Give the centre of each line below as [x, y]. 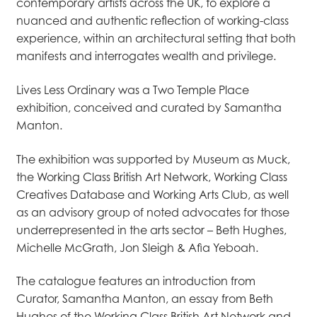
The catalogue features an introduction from [136, 281]
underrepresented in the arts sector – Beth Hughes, [151, 230]
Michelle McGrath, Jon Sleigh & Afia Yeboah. [137, 247]
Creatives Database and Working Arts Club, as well [152, 194]
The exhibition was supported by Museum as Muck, [153, 159]
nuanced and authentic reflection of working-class [152, 21]
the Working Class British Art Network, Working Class [151, 177]
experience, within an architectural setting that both [156, 39]
